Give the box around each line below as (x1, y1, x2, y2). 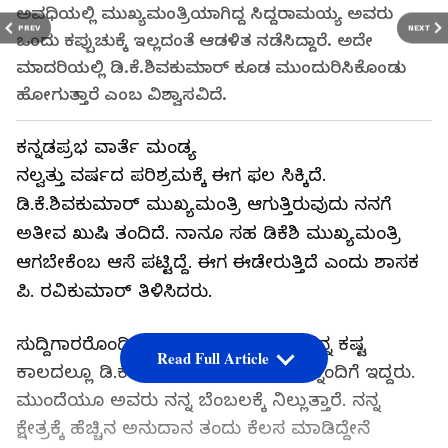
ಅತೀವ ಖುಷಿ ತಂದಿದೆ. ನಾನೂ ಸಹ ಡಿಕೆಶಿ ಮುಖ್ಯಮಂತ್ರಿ (16, 223, 401, 244)
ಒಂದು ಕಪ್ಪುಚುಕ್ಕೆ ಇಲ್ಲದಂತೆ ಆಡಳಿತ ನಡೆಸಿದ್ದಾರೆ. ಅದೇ (16, 31, 373, 51)
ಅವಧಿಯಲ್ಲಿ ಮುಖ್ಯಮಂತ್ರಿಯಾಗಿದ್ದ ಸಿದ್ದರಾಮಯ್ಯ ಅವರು (16, 4, 393, 24)
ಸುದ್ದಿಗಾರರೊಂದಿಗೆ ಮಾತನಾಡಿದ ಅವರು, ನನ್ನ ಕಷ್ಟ (16, 334, 367, 355)
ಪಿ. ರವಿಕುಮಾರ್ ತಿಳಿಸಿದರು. (16, 281, 212, 302)
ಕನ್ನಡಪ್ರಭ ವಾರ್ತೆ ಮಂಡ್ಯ (16, 137, 197, 158)
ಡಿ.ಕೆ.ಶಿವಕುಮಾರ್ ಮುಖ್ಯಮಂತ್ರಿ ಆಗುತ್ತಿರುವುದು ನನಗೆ (16, 194, 391, 215)
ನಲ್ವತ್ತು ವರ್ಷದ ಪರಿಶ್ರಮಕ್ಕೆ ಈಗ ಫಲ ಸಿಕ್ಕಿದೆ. (16, 165, 326, 186)
